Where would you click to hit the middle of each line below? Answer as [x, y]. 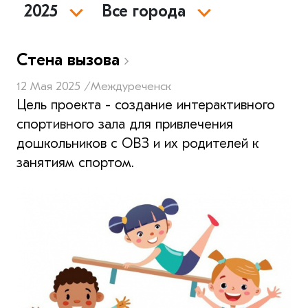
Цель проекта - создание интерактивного [146, 104]
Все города [144, 11]
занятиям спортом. [75, 162]
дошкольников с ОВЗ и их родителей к [137, 143]
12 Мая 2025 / [54, 86]
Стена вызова [70, 59]
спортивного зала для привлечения [125, 124]
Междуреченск [131, 86]
